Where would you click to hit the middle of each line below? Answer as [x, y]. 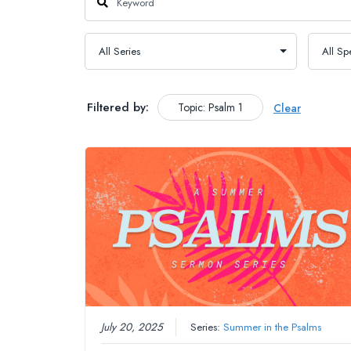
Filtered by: [118, 108]
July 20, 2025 [132, 327]
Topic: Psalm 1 [210, 108]
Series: [207, 327]
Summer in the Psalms [273, 327]
